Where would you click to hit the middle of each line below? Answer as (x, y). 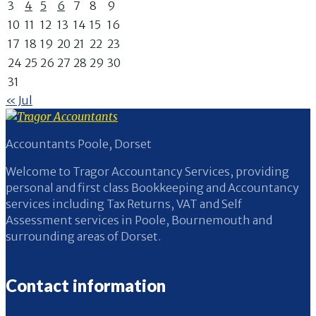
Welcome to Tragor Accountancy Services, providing (147, 172)
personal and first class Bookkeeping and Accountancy (152, 188)
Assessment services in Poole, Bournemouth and (139, 220)
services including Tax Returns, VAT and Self (124, 204)
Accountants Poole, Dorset (79, 144)
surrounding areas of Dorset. (83, 237)
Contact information (86, 286)
